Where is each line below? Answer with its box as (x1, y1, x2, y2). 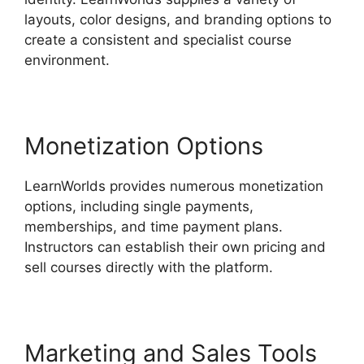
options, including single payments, (24, 198, 253, 215)
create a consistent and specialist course (24, 32, 292, 49)
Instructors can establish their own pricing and (24, 239, 326, 256)
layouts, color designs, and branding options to (24, 11, 331, 28)
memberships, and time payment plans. (24, 219, 283, 236)
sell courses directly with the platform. (24, 259, 273, 276)
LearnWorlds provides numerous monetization (24, 178, 323, 195)
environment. (24, 52, 110, 69)
